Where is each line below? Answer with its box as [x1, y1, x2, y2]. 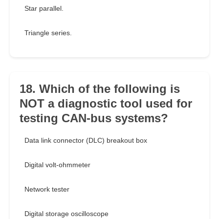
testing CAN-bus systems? [20, 111, 168, 125]
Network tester [24, 185, 69, 194]
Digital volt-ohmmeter [24, 161, 90, 169]
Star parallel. [24, 4, 64, 13]
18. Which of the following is [20, 82, 180, 96]
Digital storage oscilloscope [24, 210, 109, 218]
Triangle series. [24, 29, 72, 37]
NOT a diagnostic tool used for [20, 97, 192, 110]
